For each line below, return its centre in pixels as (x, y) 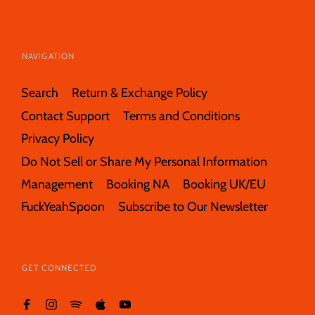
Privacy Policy (58, 139)
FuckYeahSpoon (63, 207)
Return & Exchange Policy (140, 93)
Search (40, 93)
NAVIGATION (48, 56)
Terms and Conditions (181, 115)
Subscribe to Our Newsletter (193, 207)
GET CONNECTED (59, 267)
